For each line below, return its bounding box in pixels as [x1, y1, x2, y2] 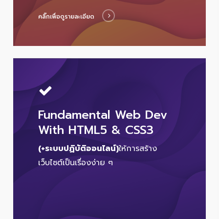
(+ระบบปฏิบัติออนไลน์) [38, 143, 119, 155]
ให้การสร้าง [119, 143, 157, 155]
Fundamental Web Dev [38, 106, 168, 124]
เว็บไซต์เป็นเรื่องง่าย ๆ [38, 157, 113, 169]
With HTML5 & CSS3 [38, 121, 154, 139]
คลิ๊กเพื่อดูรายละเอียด [38, 12, 95, 21]
